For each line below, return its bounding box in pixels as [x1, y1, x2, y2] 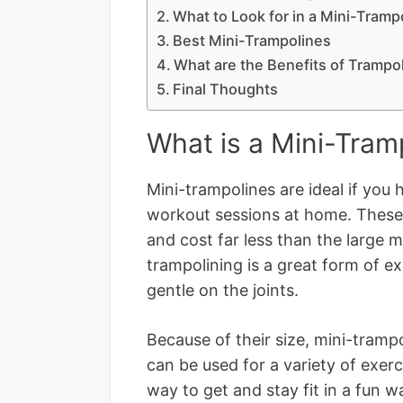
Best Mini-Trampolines [173, 31, 332, 50]
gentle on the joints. [147, 281, 299, 300]
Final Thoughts [173, 80, 279, 99]
